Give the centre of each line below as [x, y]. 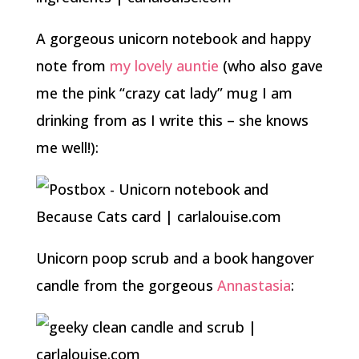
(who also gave [270, 66]
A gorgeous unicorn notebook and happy [173, 38]
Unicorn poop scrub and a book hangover [175, 258]
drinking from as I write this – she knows [172, 120]
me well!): [67, 147]
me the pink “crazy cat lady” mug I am [164, 93]
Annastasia [254, 285]
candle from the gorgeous [126, 285]
